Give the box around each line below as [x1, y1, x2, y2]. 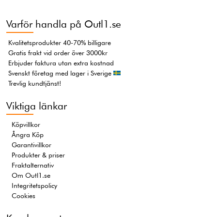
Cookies [12, 191, 36, 200]
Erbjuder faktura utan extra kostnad [8, 59, 114, 67]
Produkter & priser [12, 151, 65, 159]
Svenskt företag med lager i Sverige [8, 69, 114, 77]
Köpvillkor [12, 120, 41, 128]
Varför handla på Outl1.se [6, 17, 122, 30]
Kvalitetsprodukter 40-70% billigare [8, 38, 111, 46]
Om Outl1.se [12, 171, 51, 179]
